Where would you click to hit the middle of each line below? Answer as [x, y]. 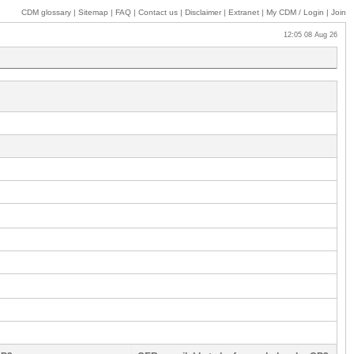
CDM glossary [46, 12]
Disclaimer [203, 12]
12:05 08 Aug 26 [306, 35]
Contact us [158, 12]
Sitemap [93, 12]
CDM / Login [301, 12]
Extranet [244, 12]
